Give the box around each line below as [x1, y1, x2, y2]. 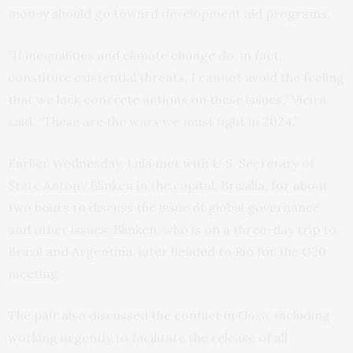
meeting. [8, 266, 61, 281]
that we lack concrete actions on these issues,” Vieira [8, 91, 326, 107]
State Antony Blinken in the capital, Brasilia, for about [8, 177, 328, 193]
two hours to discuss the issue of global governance [8, 199, 320, 215]
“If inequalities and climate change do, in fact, [8, 47, 282, 63]
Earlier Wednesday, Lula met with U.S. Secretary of [8, 155, 314, 171]
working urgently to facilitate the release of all [8, 329, 288, 345]
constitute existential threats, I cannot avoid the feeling [8, 69, 344, 85]
